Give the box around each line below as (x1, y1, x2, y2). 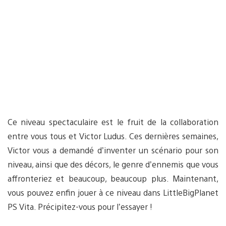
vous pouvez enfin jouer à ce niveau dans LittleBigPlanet (8, 187, 218, 198)
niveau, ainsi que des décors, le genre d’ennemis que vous (8, 158, 218, 169)
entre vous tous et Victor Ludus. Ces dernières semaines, (8, 130, 218, 141)
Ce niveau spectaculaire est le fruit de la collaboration (8, 116, 218, 127)
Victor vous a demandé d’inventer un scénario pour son (8, 144, 218, 155)
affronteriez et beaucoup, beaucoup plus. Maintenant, (8, 173, 218, 184)
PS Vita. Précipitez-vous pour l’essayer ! (8, 201, 152, 212)
